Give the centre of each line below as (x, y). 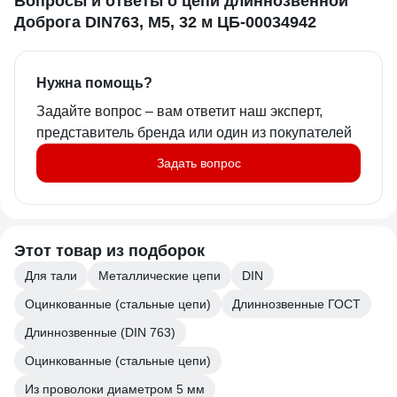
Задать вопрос (198, 163)
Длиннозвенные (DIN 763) (100, 332)
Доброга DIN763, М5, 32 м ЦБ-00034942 (165, 22)
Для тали (51, 276)
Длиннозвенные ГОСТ (296, 304)
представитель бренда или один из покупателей (194, 132)
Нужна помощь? (94, 83)
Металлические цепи (160, 276)
